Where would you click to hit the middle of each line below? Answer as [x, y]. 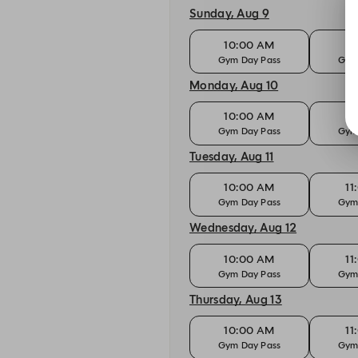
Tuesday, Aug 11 [232, 156]
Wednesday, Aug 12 [243, 228]
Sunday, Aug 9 [229, 14]
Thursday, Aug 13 [236, 299]
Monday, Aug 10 [234, 85]
